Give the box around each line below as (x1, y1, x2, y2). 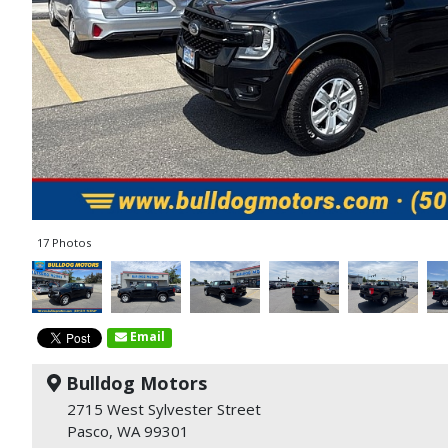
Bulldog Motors (60, 370, 207, 395)
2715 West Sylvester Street (67, 398, 261, 419)
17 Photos (37, 235, 91, 251)
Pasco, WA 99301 (67, 420, 189, 441)
